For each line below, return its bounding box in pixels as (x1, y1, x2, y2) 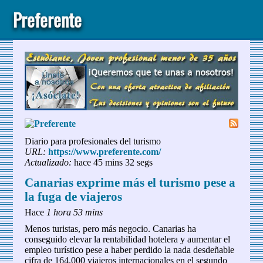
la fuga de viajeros (25, 190, 123, 204)
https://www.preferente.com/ (48, 147, 161, 157)
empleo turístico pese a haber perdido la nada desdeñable (25, 245, 235, 255)
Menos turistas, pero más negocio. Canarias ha (25, 224, 197, 234)
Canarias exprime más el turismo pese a (25, 176, 236, 190)
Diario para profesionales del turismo (25, 136, 161, 147)
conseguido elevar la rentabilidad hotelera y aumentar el (25, 234, 231, 245)
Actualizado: (25, 157, 72, 168)
